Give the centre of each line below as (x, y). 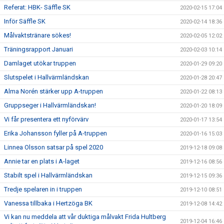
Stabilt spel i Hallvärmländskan (48, 175)
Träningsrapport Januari (38, 49)
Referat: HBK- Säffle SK (37, 7)
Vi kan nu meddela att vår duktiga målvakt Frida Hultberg (85, 217)
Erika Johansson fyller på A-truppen (55, 133)
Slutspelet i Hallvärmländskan (46, 77)
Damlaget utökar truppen (40, 63)
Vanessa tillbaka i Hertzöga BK (48, 203)
